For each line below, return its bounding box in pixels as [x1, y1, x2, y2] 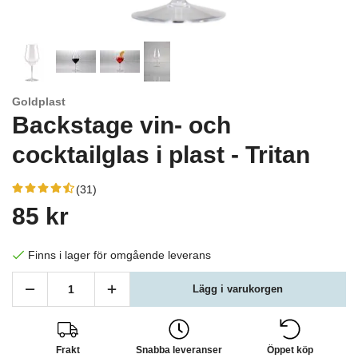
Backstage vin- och [12, 112, 231, 138]
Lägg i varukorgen [193, 282, 284, 295]
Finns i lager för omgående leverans [28, 248, 211, 261]
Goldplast [12, 95, 66, 108]
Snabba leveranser [135, 344, 222, 355]
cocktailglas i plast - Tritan [12, 141, 310, 168]
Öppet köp [267, 344, 314, 355]
